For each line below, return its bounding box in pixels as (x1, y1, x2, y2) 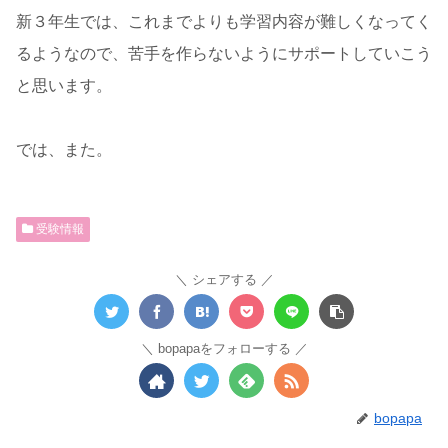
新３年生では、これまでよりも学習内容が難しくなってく (16, 13, 432, 30)
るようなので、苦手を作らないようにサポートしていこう (16, 45, 432, 62)
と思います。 (16, 77, 112, 94)
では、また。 (16, 141, 112, 158)
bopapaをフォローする (157, 341, 291, 356)
